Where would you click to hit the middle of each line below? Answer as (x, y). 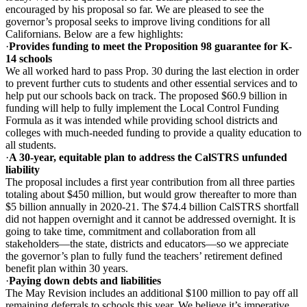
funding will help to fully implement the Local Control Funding (142, 108)
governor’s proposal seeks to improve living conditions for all (138, 21)
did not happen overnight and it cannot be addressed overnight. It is (150, 219)
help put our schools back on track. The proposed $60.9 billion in (146, 95)
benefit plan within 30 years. (67, 268)
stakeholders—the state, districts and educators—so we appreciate (147, 243)
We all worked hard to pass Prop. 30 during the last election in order (152, 71)
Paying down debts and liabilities (85, 280)
